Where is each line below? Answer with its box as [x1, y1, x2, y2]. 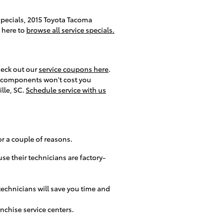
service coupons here [39, 63, 109, 74]
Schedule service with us [26, 84, 106, 95]
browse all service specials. [26, 25, 114, 35]
